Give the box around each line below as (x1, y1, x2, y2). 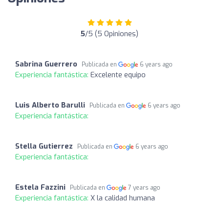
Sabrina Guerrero (15, 59, 77, 69)
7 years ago (128, 184, 161, 192)
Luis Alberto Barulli (15, 100, 85, 110)
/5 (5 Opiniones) (85, 29, 138, 39)
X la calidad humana (90, 193, 155, 203)
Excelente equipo (90, 70, 146, 80)
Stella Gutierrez (15, 141, 73, 151)
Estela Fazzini (15, 182, 66, 192)
